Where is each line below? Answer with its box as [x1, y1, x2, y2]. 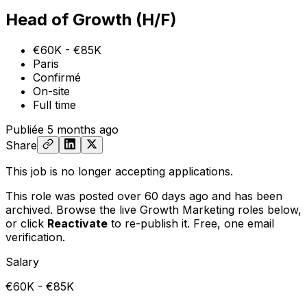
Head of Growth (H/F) [5, 9, 177, 29]
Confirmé [33, 70, 81, 84]
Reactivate [47, 216, 108, 230]
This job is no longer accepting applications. [5, 164, 233, 178]
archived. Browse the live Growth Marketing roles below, [5, 202, 302, 217]
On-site [33, 84, 70, 98]
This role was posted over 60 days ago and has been [5, 188, 282, 203]
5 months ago [47, 122, 119, 136]
